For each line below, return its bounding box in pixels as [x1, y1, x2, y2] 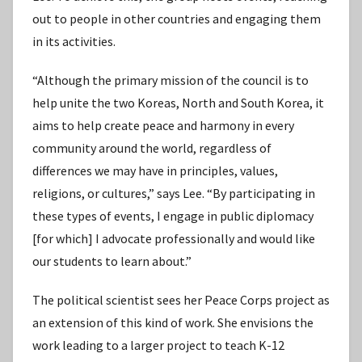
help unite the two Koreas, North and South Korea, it [32, 95, 324, 112]
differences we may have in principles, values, [32, 162, 278, 179]
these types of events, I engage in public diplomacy [32, 208, 314, 225]
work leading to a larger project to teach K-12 [32, 337, 284, 354]
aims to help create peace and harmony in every [32, 117, 294, 134]
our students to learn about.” [32, 253, 192, 270]
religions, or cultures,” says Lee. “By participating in [32, 185, 315, 202]
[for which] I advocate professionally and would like [32, 230, 315, 247]
